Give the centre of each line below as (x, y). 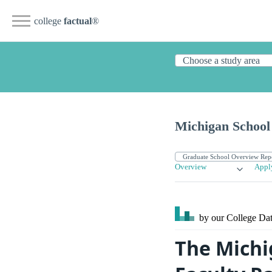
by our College (228, 218)
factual (78, 21)
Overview (191, 167)
